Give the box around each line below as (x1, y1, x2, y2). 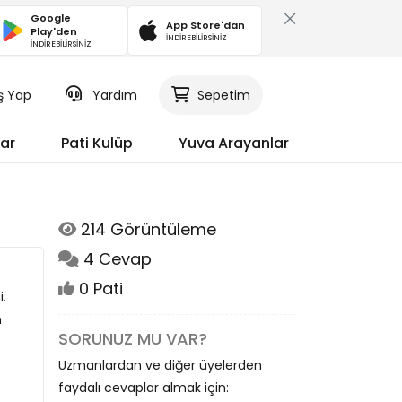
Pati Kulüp (61, 133, 133, 153)
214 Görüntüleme (76, 218, 216, 240)
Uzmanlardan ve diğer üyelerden (58, 356, 262, 374)
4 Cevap (79, 248, 152, 270)
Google (31, 11, 72, 25)
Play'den (31, 24, 78, 39)
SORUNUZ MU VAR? (58, 328, 207, 350)
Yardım (92, 86, 137, 104)
